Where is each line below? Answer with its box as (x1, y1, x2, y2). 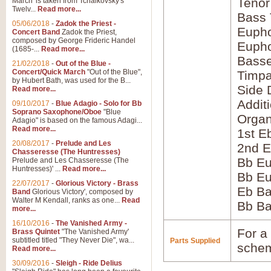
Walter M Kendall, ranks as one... (12, 196, 122, 204)
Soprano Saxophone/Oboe (12, 108, 102, 116)
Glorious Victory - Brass (56, 179, 139, 188)
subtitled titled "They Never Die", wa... (12, 236, 134, 244)
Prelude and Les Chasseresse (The (12, 156, 129, 165)
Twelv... (12, 5, 38, 13)
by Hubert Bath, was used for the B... (12, 76, 131, 85)
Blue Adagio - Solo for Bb (56, 99, 142, 108)
